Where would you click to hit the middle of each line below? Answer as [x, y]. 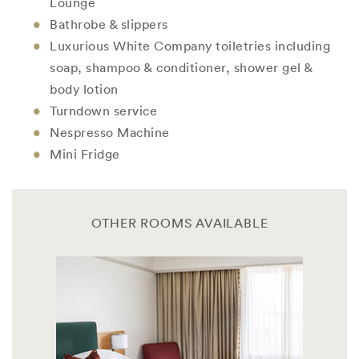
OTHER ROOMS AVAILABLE [179, 223]
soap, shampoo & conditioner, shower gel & [181, 67]
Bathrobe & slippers [109, 24]
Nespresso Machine [110, 132]
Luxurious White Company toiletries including [190, 45]
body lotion [84, 89]
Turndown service [103, 110]
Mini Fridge [85, 153]
